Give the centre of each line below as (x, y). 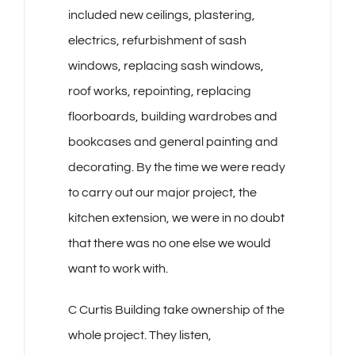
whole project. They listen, (139, 336)
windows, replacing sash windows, (166, 66)
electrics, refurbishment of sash (157, 41)
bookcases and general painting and (173, 142)
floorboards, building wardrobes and (172, 117)
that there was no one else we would (169, 244)
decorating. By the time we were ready (176, 168)
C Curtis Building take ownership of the (176, 310)
